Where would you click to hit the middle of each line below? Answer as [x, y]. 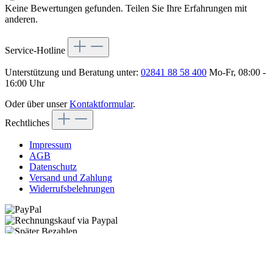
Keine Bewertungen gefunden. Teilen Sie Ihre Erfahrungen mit [126, 9]
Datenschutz [53, 167]
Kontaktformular [101, 104]
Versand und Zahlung [71, 178]
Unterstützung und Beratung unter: [73, 73]
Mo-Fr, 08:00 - [236, 73]
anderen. [21, 19]
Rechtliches [28, 123]
